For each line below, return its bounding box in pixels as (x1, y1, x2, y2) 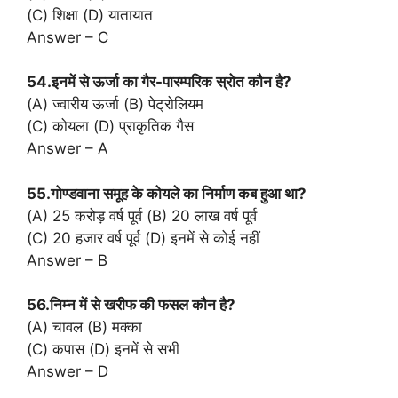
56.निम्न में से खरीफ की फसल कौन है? (27, 296, 235, 314)
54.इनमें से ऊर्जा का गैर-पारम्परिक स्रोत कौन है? (27, 73, 291, 92)
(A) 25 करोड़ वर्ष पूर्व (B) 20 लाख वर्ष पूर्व (27, 206, 257, 225)
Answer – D (27, 362, 108, 381)
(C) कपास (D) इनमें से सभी (27, 340, 179, 359)
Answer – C (27, 28, 108, 46)
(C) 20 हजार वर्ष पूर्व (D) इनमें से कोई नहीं (27, 228, 259, 247)
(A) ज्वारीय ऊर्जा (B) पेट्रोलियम (27, 95, 203, 114)
